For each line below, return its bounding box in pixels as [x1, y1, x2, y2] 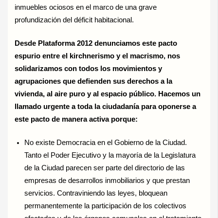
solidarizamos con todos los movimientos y [15, 64, 163, 73]
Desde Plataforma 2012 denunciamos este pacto [15, 39, 178, 47]
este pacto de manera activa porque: [15, 115, 138, 123]
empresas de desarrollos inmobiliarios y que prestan [24, 176, 190, 184]
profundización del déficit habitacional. [15, 16, 134, 24]
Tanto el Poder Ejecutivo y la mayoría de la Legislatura [24, 151, 196, 159]
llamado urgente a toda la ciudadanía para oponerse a [15, 102, 197, 110]
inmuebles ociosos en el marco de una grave [15, 3, 157, 11]
